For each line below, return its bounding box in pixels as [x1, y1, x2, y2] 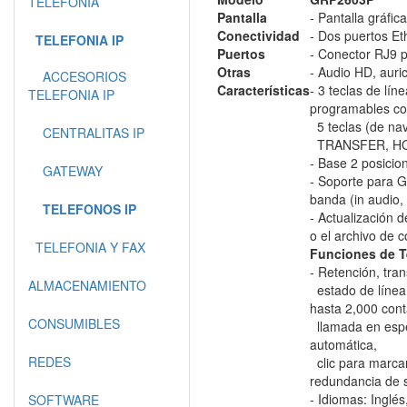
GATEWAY [28, 162, 103, 180]
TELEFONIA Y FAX [28, 238, 145, 256]
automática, [310, 335, 377, 353]
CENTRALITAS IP [28, 124, 144, 142]
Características [217, 81, 310, 99]
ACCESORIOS [28, 67, 126, 85]
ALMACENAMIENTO [28, 276, 146, 294]
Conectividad [217, 26, 300, 45]
